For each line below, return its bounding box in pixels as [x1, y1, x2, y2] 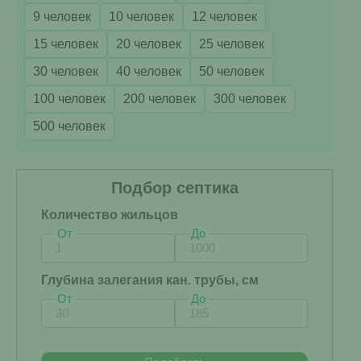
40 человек [116, 64, 181, 78]
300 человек [214, 92, 286, 106]
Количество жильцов [41, 208, 178, 222]
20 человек [116, 37, 181, 51]
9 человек [33, 10, 91, 23]
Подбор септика [110, 179, 239, 197]
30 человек [33, 64, 98, 78]
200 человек [123, 92, 196, 106]
